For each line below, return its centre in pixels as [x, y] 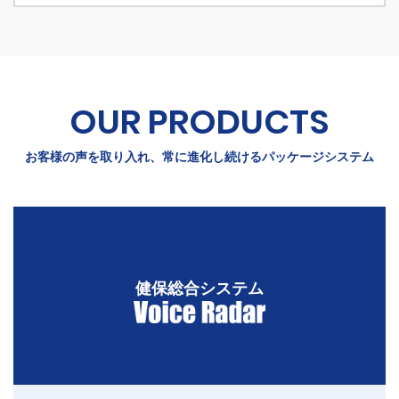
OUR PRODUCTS [199, 122]
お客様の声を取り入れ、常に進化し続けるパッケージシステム [199, 157]
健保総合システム [199, 289]
